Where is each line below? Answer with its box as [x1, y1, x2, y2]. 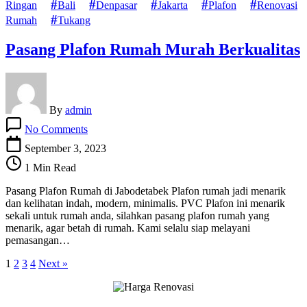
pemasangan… [5, 234, 70, 247]
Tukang [58, 14, 90, 26]
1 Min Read [22, 162, 76, 174]
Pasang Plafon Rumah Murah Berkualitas [5, 40, 300, 59]
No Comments [25, 123, 88, 136]
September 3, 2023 [25, 143, 106, 155]
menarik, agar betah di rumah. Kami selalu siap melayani [5, 222, 250, 234]
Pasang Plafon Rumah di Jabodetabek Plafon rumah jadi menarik [5, 185, 286, 197]
